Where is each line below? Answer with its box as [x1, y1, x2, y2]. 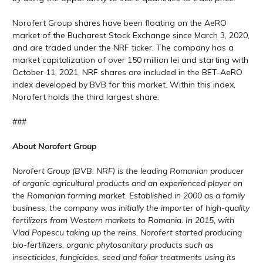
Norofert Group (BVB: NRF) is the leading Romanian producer [12, 166, 244, 176]
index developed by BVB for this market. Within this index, [12, 79, 235, 90]
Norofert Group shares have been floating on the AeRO [12, 18, 227, 28]
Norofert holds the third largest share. [12, 92, 159, 102]
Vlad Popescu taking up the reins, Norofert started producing [12, 227, 242, 238]
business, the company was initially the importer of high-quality [12, 203, 249, 213]
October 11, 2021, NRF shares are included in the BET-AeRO [12, 67, 242, 77]
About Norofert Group [12, 141, 97, 151]
